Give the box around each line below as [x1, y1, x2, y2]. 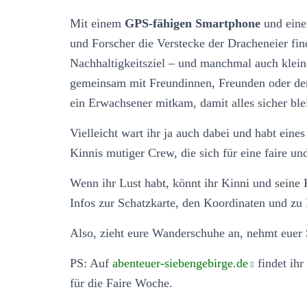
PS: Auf [70, 256, 112, 270]
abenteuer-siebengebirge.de [112, 256, 248, 270]
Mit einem [70, 16, 125, 30]
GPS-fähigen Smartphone [125, 16, 260, 30]
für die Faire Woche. [70, 275, 173, 290]
